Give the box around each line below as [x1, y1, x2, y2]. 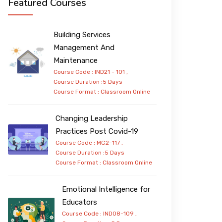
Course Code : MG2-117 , [55, 139, 123, 146]
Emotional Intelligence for [62, 184, 151, 194]
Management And [54, 43, 115, 52]
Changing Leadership [55, 113, 128, 123]
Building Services [54, 30, 111, 39]
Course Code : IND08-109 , [62, 210, 137, 217]
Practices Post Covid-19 [55, 126, 138, 136]
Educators [62, 197, 98, 207]
